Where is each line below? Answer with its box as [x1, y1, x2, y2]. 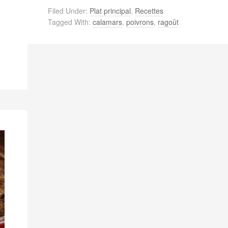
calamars [93, 16, 122, 27]
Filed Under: [48, 5, 90, 16]
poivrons [126, 16, 154, 27]
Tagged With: [48, 16, 93, 27]
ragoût [158, 16, 179, 27]
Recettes [135, 5, 163, 16]
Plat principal [90, 5, 131, 16]
